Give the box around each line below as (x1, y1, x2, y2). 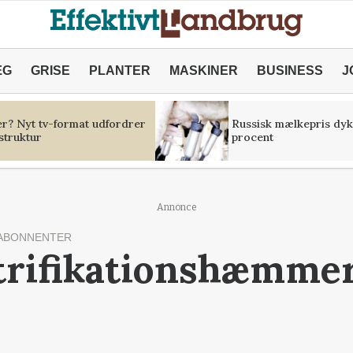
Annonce (156, 202, 197, 213)
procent (231, 130, 273, 144)
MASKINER (169, 64, 238, 77)
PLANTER (88, 64, 150, 77)
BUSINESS (256, 64, 323, 77)
